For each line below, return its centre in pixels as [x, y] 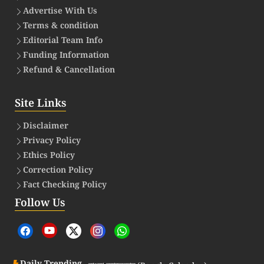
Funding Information [66, 56]
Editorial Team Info [63, 41]
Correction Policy [58, 171]
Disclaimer [46, 126]
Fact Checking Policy [65, 185]
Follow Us [40, 203]
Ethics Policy [49, 156]
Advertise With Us [60, 11]
